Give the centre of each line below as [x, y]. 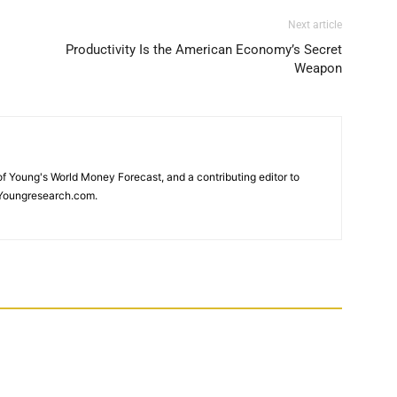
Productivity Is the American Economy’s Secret [204, 50]
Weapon [318, 68]
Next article [315, 25]
